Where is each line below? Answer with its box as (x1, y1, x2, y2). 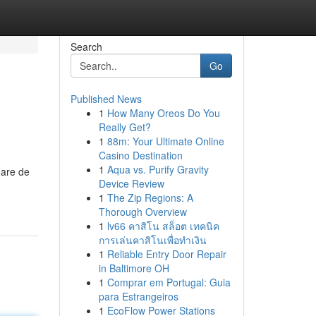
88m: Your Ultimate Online (107, 134, 224, 148)
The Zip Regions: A (107, 190, 193, 205)
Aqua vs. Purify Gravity (107, 162, 209, 176)
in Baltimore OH (98, 261, 169, 275)
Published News (70, 92, 142, 106)
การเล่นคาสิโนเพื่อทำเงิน (98, 233, 207, 247)
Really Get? (98, 120, 151, 134)
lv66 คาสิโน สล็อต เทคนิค (107, 219, 219, 233)
